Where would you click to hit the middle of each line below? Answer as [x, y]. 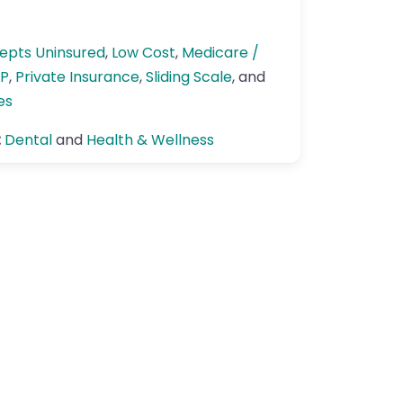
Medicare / [220, 53]
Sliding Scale [189, 77]
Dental [28, 140]
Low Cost [143, 53]
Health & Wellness [150, 140]
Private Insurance [77, 77]
